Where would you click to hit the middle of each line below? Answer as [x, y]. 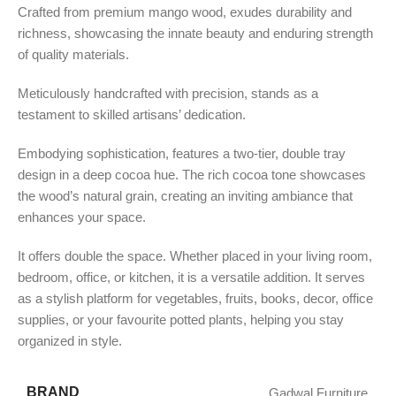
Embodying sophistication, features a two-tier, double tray [182, 153]
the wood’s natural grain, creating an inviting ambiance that [185, 195]
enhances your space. [82, 217]
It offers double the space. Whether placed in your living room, [195, 255]
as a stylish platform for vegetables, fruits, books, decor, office [195, 298]
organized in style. [70, 340]
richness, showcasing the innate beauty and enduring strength [195, 33]
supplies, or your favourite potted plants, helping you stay [181, 319]
